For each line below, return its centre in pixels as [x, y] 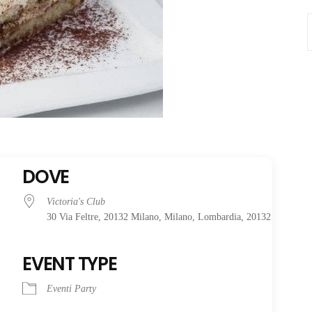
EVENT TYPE [70, 264]
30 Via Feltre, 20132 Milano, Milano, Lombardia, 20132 [159, 217]
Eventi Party [72, 289]
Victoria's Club [76, 202]
